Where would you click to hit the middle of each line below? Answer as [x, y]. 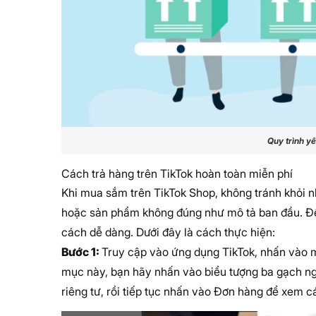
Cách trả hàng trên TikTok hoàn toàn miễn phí [177, 173]
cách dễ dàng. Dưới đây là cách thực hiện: [168, 232]
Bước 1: [81, 251]
